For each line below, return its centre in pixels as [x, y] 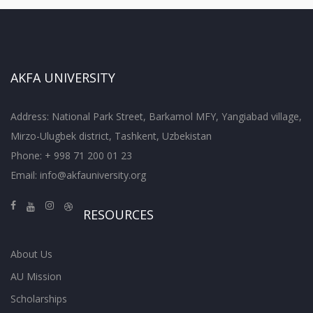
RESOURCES [118, 215]
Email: [25, 175]
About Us [31, 254]
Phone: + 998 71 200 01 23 [71, 156]
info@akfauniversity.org [93, 175]
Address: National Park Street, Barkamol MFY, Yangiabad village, [156, 117]
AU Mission [36, 277]
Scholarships [39, 299]
